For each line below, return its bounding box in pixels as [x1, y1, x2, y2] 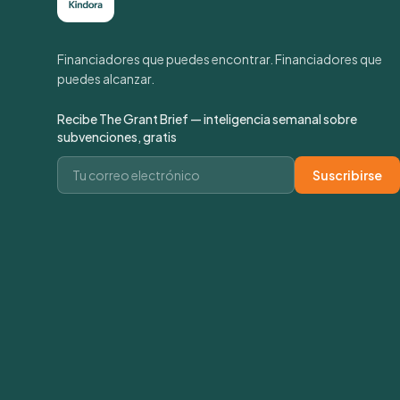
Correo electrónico [56, 156, 181, 176]
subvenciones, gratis [57, 129, 177, 146]
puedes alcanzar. [57, 71, 154, 87]
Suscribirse [312, 167, 382, 184]
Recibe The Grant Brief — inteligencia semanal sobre [57, 111, 357, 128]
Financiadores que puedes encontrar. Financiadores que [57, 51, 382, 68]
